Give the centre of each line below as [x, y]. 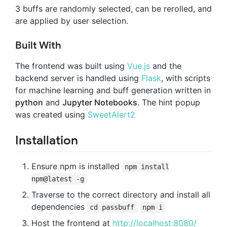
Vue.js [139, 66]
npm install [147, 166]
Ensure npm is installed [77, 166]
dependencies [59, 206]
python [29, 102]
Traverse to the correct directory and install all [121, 194]
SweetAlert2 [111, 114]
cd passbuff [112, 207]
